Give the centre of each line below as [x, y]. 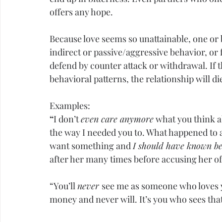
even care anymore [117, 119]
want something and [91, 146]
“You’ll [63, 186]
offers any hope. [81, 12]
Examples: [70, 106]
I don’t [67, 119]
